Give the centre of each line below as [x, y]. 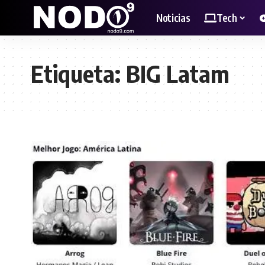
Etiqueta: [78, 73]
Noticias [173, 17]
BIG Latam [178, 73]
